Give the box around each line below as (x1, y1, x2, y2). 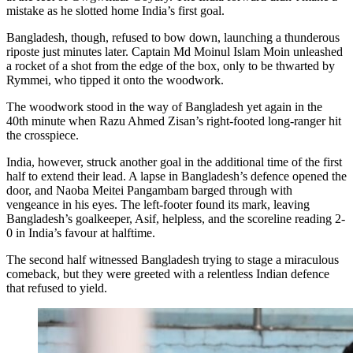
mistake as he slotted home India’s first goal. (6, 4, 225, 17)
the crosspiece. (6, 128, 79, 142)
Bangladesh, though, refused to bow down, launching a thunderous (6, 31, 340, 44)
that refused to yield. (6, 281, 107, 295)
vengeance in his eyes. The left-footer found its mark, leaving (6, 198, 310, 211)
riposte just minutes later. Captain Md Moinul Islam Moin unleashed (6, 45, 343, 58)
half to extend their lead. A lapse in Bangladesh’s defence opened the (6, 169, 347, 183)
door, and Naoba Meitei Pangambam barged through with (6, 184, 292, 197)
